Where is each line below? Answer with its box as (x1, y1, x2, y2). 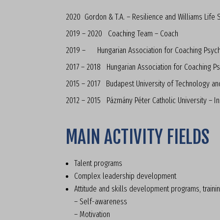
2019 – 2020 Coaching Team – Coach (66, 28, 179, 39)
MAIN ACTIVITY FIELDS (66, 126, 210, 148)
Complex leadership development (74, 170, 177, 181)
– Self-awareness (74, 196, 128, 207)
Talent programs (74, 158, 123, 168)
